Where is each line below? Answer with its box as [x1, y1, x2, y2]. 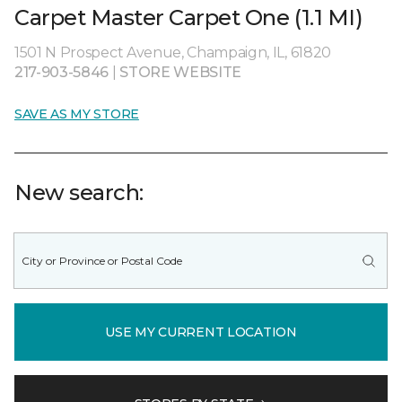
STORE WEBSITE [119, 64, 242, 81]
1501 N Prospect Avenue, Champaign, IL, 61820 [14, 44, 331, 61]
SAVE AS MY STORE [14, 106, 139, 122]
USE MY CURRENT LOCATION [105, 323, 297, 340]
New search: [14, 179, 144, 205]
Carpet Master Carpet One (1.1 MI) [14, 4, 363, 31]
